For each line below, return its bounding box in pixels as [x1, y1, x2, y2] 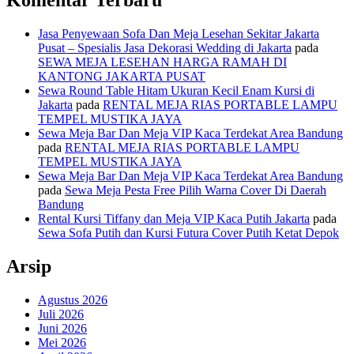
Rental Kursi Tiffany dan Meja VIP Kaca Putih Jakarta [38, 212, 310, 225]
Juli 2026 [38, 307, 84, 321]
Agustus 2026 [38, 292, 107, 307]
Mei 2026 [38, 335, 86, 349]
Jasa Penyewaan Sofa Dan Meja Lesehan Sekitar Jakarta [38, 27, 319, 40]
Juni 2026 [38, 321, 87, 335]
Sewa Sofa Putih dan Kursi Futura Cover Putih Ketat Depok [38, 226, 339, 239]
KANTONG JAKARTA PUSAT [38, 70, 205, 83]
